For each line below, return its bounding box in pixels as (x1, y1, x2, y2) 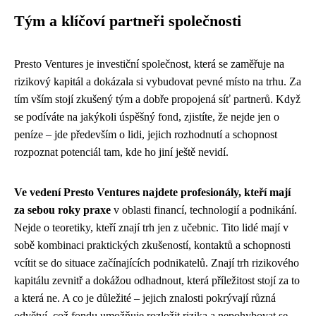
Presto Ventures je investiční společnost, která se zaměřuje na (14, 57, 284, 70)
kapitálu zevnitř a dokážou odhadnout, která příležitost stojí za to (14, 274, 300, 286)
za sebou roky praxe (14, 203, 111, 216)
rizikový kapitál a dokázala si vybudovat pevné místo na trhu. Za (14, 75, 301, 87)
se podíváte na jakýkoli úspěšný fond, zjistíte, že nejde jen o (14, 110, 279, 123)
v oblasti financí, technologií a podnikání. (111, 203, 297, 216)
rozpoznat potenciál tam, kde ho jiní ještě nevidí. (14, 145, 229, 158)
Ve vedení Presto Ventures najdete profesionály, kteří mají (14, 186, 291, 198)
